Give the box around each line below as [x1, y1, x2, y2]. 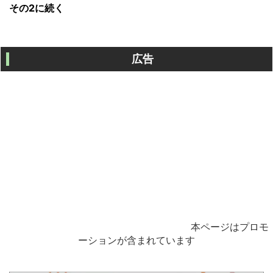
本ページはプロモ [190, 220, 269, 233]
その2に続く [9, 1, 64, 14]
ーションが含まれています [78, 233, 195, 246]
